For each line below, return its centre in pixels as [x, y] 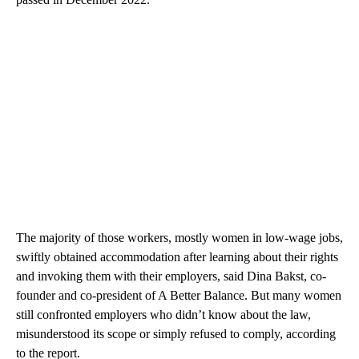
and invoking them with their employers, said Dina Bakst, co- [171, 276]
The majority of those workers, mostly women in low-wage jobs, [179, 237]
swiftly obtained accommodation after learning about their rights [177, 256]
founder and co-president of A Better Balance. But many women [179, 295]
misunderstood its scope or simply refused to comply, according [176, 333]
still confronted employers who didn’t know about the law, [163, 314]
